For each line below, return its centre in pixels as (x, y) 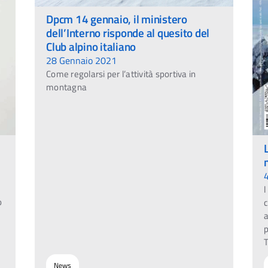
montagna (67, 87)
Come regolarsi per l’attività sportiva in (121, 74)
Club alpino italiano (91, 47)
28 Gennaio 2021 (82, 61)
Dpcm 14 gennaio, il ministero (117, 19)
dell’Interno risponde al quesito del (128, 33)
